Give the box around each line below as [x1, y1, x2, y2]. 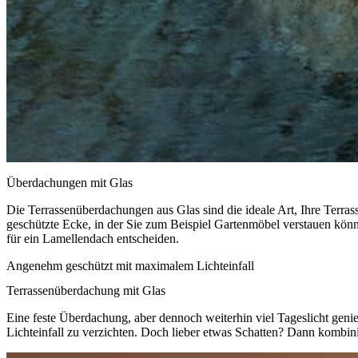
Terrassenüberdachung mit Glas [6, 284, 165, 298]
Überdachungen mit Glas [6, 175, 133, 189]
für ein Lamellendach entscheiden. [6, 231, 179, 245]
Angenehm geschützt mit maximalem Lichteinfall [6, 258, 254, 272]
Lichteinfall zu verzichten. [6, 325, 141, 340]
